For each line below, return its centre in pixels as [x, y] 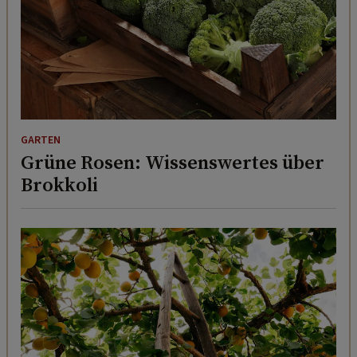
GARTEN [41, 140]
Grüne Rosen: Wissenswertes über [173, 162]
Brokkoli [59, 184]
